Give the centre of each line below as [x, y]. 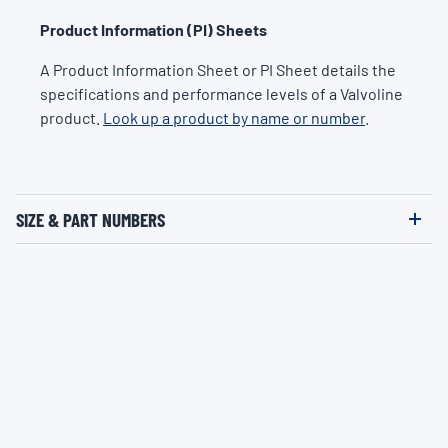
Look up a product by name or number [234, 117]
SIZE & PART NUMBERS [90, 219]
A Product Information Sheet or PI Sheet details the [218, 69]
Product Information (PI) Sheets [153, 29]
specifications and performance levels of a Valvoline [221, 93]
